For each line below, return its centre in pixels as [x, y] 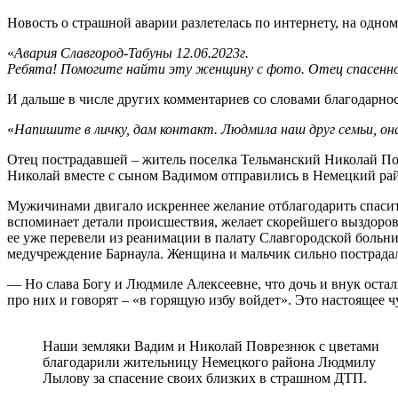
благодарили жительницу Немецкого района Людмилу [209, 362]
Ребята [30, 68]
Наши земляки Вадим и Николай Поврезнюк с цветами [211, 346]
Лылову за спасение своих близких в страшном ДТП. [205, 378]
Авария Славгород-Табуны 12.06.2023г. [131, 52]
